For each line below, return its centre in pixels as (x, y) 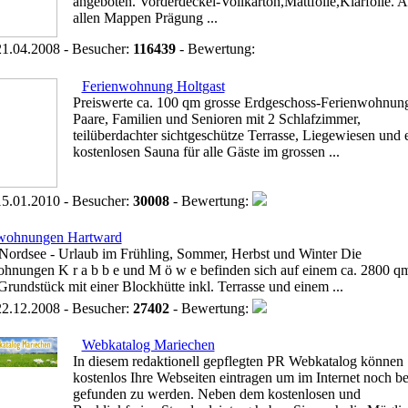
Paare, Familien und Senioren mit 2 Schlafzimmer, (216, 119)
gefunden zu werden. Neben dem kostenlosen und (216, 394)
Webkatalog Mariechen (148, 345)
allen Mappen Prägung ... (145, 18)
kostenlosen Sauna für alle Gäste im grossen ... (206, 152)
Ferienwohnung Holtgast (153, 86)
